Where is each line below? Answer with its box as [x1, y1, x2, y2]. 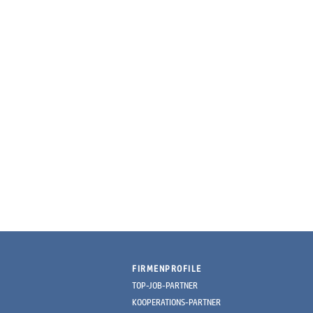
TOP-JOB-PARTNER [132, 279, 198, 290]
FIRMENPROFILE [132, 263, 202, 273]
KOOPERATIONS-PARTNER [132, 296, 221, 307]
